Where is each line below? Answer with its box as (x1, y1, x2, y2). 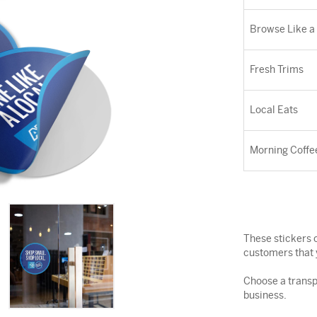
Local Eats (249, 105, 298, 115)
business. (243, 291, 287, 301)
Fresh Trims (249, 65, 304, 75)
